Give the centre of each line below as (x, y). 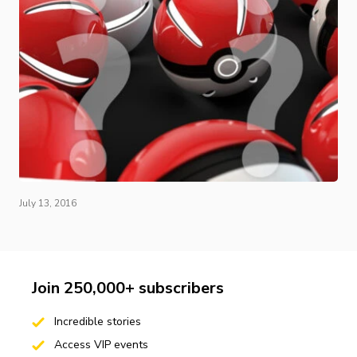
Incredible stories (96, 321)
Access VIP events (99, 344)
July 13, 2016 (48, 203)
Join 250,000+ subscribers (128, 288)
